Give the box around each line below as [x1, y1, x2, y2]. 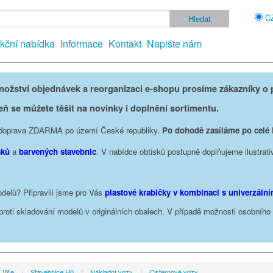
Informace [60, 36, 103, 51]
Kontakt [108, 36, 141, 51]
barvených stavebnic [19, 145, 96, 157]
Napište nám [147, 36, 202, 51]
